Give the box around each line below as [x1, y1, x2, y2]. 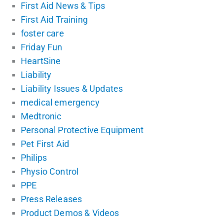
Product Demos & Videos [21, 208, 119, 218]
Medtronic [21, 111, 62, 121]
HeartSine [21, 56, 61, 66]
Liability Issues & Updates [21, 83, 123, 94]
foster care [21, 28, 64, 38]
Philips [21, 152, 47, 163]
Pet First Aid [21, 139, 70, 149]
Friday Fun [21, 42, 63, 52]
